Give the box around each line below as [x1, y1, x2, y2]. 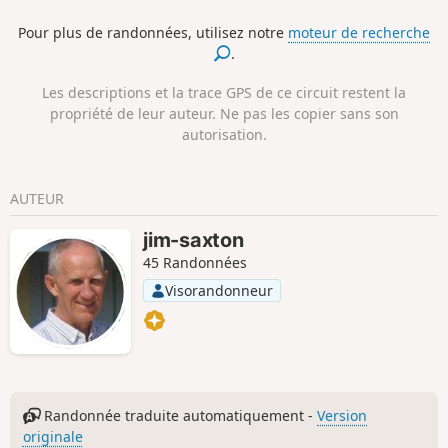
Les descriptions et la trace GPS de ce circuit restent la [42, 82, 406, 102]
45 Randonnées [143, 252, 248, 272]
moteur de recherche [288, 23, 430, 42]
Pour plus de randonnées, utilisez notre [18, 23, 288, 42]
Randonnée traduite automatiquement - [40, 405, 318, 425]
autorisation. [181, 124, 267, 144]
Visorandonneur [165, 280, 274, 300]
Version [317, 405, 368, 425]
